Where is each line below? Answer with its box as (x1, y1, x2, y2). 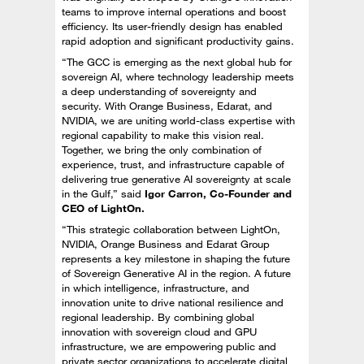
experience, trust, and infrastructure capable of (62, 158, 284, 171)
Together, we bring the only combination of (62, 143, 262, 156)
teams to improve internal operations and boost (62, 5, 286, 18)
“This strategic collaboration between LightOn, (62, 223, 280, 236)
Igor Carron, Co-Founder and (145, 187, 292, 200)
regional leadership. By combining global (62, 310, 254, 323)
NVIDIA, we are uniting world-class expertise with (62, 114, 295, 127)
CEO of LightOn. (62, 201, 145, 214)
